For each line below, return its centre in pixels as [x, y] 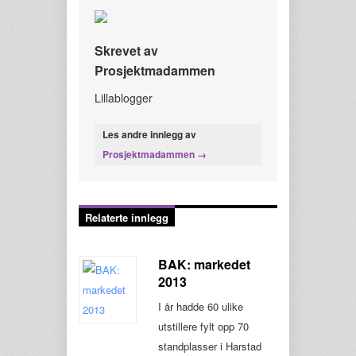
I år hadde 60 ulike [201, 306]
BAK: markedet [204, 264]
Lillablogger [124, 98]
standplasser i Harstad [210, 346]
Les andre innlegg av [149, 134]
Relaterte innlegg [127, 217]
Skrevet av [126, 50]
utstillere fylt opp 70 [203, 326]
